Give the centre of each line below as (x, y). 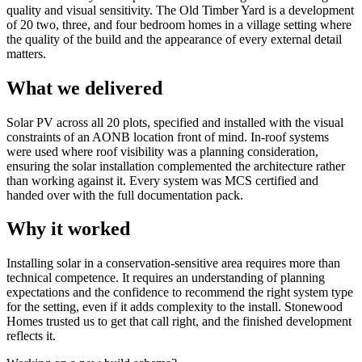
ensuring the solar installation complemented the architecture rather (176, 166)
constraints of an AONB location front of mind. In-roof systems (168, 137)
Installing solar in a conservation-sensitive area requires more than (173, 263)
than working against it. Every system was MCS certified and (162, 180)
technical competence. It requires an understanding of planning (166, 278)
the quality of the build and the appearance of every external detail (174, 39)
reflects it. (31, 336)
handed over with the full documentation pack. (125, 195)
